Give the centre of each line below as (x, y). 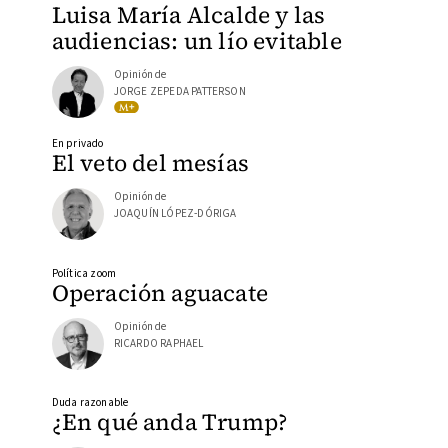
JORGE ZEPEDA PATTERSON (179, 91)
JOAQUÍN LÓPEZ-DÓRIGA (175, 214)
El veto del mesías (150, 163)
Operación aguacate (160, 292)
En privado (77, 144)
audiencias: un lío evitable (196, 40)
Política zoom (84, 273)
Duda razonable (90, 403)
